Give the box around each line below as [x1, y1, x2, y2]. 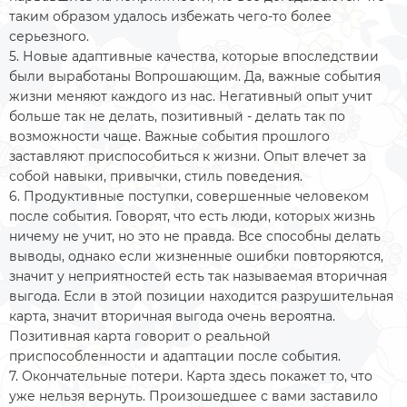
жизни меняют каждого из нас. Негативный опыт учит [9, 87, 372, 104]
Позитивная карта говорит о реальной [9, 327, 271, 344]
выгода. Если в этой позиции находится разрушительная [9, 287, 393, 304]
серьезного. [9, 27, 93, 45]
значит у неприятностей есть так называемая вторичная [9, 267, 387, 284]
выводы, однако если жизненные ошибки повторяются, [9, 247, 383, 264]
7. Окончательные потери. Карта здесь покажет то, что [9, 367, 372, 384]
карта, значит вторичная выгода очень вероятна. [9, 307, 335, 324]
